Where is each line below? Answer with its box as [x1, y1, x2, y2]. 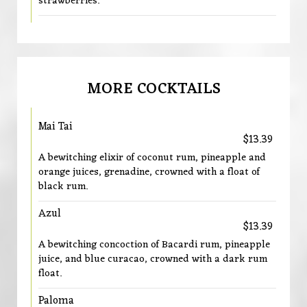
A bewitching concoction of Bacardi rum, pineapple [38, 236, 270, 254]
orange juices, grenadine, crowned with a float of [38, 163, 260, 181]
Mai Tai [38, 117, 73, 136]
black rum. [38, 177, 88, 195]
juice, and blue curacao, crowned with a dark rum [38, 250, 267, 268]
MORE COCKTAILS [86, 75, 221, 103]
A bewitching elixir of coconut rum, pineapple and [38, 149, 266, 167]
